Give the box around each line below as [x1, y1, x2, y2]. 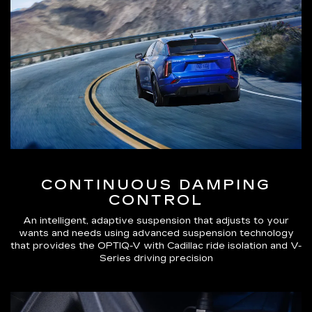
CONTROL [108, 192, 204, 209]
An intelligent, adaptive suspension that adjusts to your [23, 215, 289, 227]
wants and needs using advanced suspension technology [18, 228, 294, 240]
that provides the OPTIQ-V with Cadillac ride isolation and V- [10, 240, 302, 252]
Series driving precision [99, 253, 213, 265]
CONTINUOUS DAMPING [41, 176, 271, 194]
